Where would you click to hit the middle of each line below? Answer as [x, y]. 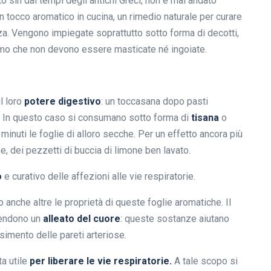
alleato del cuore [82, 219]
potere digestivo [63, 102]
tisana [206, 118]
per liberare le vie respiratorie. [101, 261]
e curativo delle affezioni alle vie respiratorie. [99, 177]
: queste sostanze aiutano [175, 219]
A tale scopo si [205, 261]
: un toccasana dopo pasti [155, 102]
